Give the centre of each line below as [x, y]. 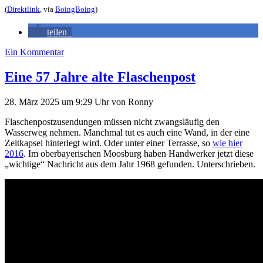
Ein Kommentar [34, 52]
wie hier [227, 143]
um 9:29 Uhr [87, 102]
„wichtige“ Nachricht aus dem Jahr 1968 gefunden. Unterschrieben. [130, 164]
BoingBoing [75, 9]
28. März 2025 [33, 102]
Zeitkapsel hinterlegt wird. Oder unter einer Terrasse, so [109, 143]
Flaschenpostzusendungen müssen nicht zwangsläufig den [112, 122]
